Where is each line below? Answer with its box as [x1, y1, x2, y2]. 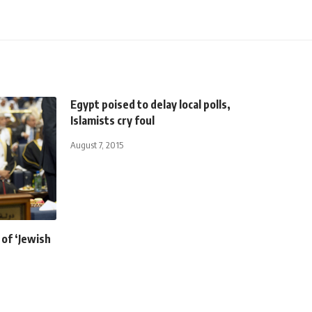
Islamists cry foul [70, 114, 155, 128]
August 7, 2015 [70, 139, 123, 151]
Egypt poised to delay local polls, [70, 97, 231, 112]
